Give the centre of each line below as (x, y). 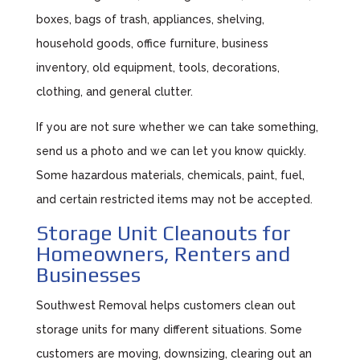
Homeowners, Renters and (163, 254)
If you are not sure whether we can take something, (177, 127)
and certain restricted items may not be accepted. (174, 199)
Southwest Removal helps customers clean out (166, 305)
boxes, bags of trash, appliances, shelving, (150, 19)
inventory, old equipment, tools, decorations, (157, 67)
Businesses (88, 275)
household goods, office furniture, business (152, 43)
